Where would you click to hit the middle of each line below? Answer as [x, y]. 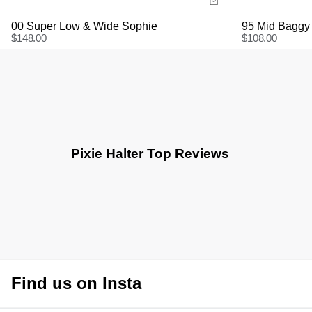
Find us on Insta [76, 283]
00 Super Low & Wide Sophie [84, 26]
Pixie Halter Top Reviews [150, 154]
